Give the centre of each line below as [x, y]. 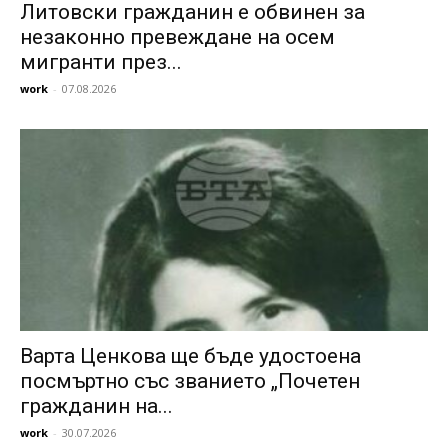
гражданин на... [96, 405]
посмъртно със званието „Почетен [190, 380]
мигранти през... [101, 62]
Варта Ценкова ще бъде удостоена [190, 355]
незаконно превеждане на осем [177, 37]
